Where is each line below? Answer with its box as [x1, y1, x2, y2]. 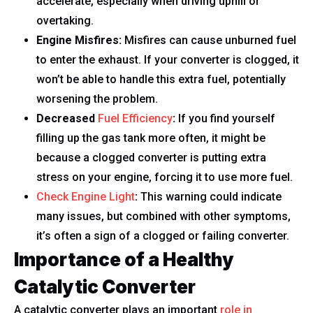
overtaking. [36, 14, 94, 27]
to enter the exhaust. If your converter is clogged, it [36, 53, 299, 66]
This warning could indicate [140, 190, 282, 203]
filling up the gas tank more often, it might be [36, 131, 265, 145]
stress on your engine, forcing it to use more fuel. [36, 170, 293, 184]
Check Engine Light [36, 190, 135, 203]
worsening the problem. [36, 92, 158, 105]
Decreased [36, 112, 98, 125]
